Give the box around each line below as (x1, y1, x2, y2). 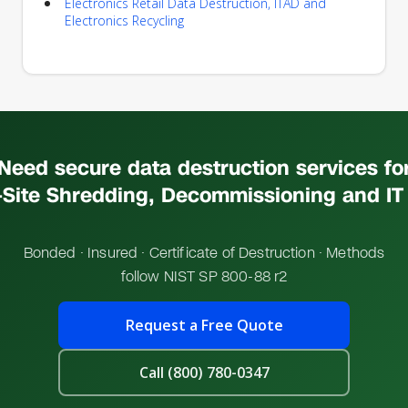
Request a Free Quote (125, 315, 283, 335)
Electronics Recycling (65, 12, 184, 29)
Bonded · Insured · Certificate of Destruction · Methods (23, 242, 385, 263)
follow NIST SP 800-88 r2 (120, 266, 288, 287)
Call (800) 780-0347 (138, 362, 270, 382)
